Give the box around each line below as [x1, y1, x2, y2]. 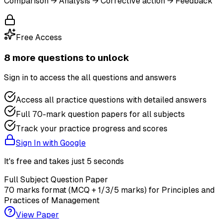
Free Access [16, 32, 62, 42]
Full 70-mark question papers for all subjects [16, 110, 185, 119]
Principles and [162, 185, 215, 195]
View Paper [16, 210, 59, 220]
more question [10, 52, 78, 63]
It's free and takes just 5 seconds [4, 157, 124, 166]
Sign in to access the [4, 73, 81, 83]
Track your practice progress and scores [16, 124, 167, 134]
